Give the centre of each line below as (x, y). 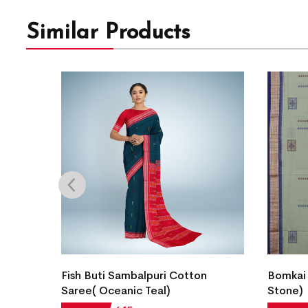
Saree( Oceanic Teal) (115, 291)
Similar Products (108, 33)
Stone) (285, 291)
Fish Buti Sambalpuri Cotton (134, 276)
